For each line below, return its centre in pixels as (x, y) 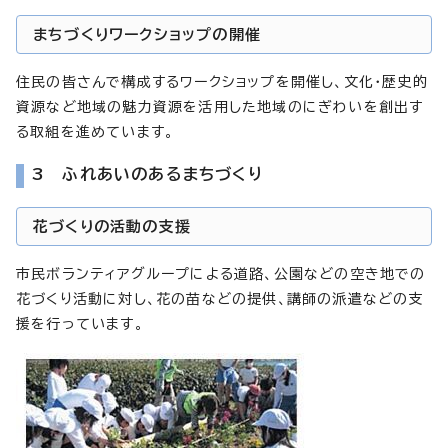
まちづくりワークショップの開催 (147, 34)
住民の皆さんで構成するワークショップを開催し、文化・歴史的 (222, 81)
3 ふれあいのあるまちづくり (147, 173)
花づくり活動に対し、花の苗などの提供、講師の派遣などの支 (220, 298)
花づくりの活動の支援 (112, 226)
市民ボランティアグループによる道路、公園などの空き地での (221, 273)
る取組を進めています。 (95, 131)
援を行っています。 (80, 323)
